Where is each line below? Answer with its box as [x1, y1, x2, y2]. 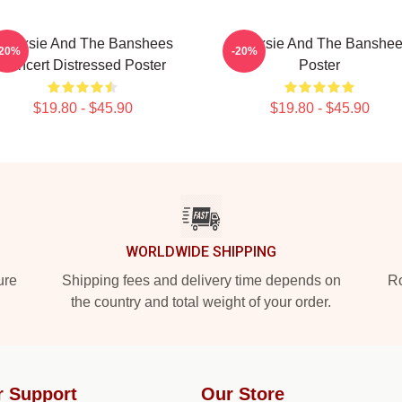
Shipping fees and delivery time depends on [61, 273, 341, 288]
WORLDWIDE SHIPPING [126, 243, 276, 260]
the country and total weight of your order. [71, 294, 331, 310]
